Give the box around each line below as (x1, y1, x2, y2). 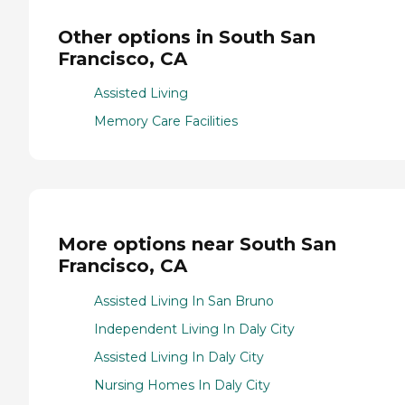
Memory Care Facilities (94, 113, 238, 130)
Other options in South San (58, 25, 316, 48)
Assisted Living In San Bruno (94, 292, 274, 309)
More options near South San (58, 232, 336, 255)
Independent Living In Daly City (94, 320, 295, 337)
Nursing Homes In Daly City (94, 376, 270, 393)
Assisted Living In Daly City (94, 348, 264, 365)
